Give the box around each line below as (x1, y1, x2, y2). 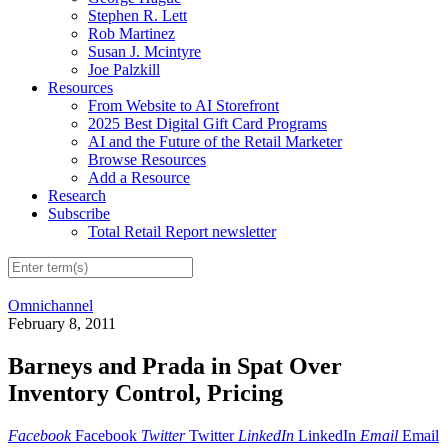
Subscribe (48, 204, 110, 222)
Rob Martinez (88, 24, 175, 42)
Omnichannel (8, 297, 93, 315)
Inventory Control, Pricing (8, 380, 283, 407)
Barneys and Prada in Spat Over (8, 353, 342, 380)
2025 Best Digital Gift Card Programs (88, 114, 327, 132)
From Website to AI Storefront (88, 96, 279, 114)
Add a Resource (88, 168, 190, 186)
